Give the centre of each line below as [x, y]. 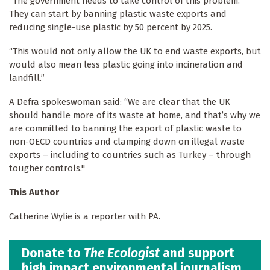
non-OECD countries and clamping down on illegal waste [127, 141]
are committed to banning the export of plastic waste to [125, 128]
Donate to [53, 253]
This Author [34, 192]
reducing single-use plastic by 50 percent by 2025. [112, 27]
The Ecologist [122, 253]
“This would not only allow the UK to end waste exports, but [135, 51]
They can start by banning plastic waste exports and [118, 14]
